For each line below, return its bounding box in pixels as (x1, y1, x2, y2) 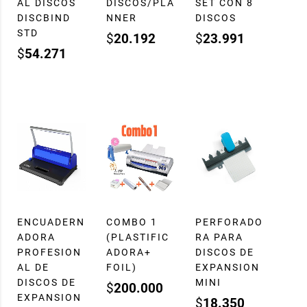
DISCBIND (17, 12, 71, 23)
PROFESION (17, 247, 82, 258)
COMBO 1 (106, 217, 158, 228)
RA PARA (195, 232, 243, 243)
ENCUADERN (17, 217, 85, 228)
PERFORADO (195, 217, 263, 228)
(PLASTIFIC (106, 232, 169, 243)
